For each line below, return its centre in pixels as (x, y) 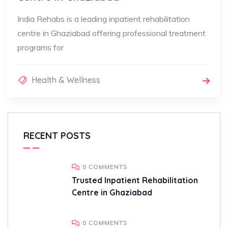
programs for (40, 48)
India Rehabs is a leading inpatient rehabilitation (104, 19)
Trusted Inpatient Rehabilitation (135, 180)
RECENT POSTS (57, 136)
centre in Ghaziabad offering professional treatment (111, 33)
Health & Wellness (66, 80)
